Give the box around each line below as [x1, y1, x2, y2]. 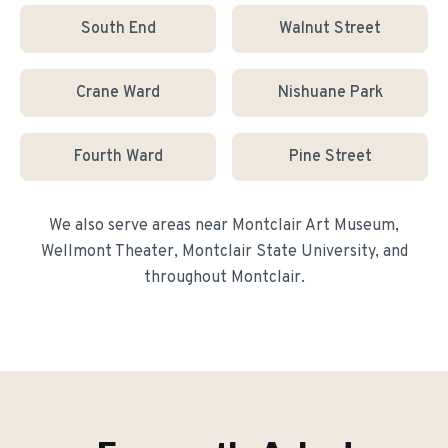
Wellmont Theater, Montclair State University [40, 242, 375, 262]
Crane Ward [76, 83, 160, 103]
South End [80, 19, 156, 39]
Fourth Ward [73, 147, 163, 167]
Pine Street [288, 147, 372, 167]
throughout [143, 268, 231, 288]
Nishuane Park [277, 83, 383, 103]
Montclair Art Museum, [232, 216, 399, 236]
